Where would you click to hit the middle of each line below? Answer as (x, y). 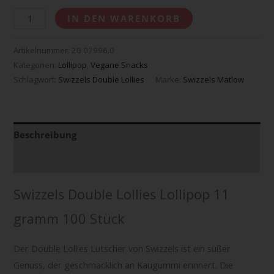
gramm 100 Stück (69, 218)
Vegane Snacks (120, 65)
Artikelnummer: (43, 50)
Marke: (169, 79)
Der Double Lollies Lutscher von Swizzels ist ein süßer (122, 249)
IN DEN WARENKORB (124, 18)
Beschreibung (45, 135)
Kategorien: (36, 65)
